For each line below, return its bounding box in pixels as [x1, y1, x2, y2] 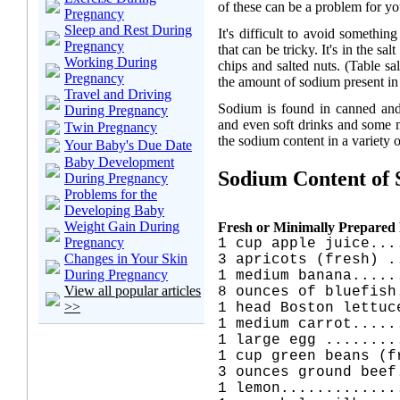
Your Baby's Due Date [64, 137, 192, 153]
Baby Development [64, 154, 174, 170]
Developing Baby [64, 203, 164, 218]
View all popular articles [64, 283, 201, 298]
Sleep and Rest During [64, 22, 192, 37]
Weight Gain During [64, 219, 179, 234]
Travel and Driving [64, 87, 171, 102]
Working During [64, 54, 157, 70]
